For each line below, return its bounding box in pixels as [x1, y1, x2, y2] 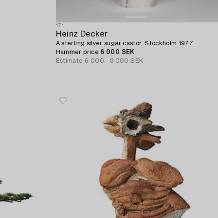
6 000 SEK [100, 49, 135, 55]
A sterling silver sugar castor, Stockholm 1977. [55, 40, 195, 46]
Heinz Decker [55, 30, 108, 38]
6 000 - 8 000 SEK [85, 57, 144, 64]
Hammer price [55, 49, 101, 55]
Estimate [55, 57, 83, 64]
